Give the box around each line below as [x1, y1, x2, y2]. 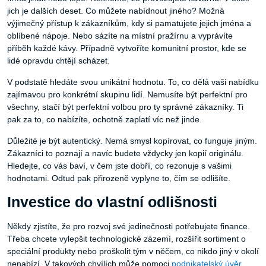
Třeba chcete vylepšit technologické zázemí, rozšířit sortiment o [7, 234, 246, 244]
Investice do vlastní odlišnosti [7, 194, 217, 211]
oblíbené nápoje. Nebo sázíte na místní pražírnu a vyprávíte [7, 31, 233, 41]
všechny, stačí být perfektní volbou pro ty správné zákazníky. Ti [7, 102, 243, 112]
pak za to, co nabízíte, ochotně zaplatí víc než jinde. [7, 115, 202, 125]
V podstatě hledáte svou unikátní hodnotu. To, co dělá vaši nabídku [7, 77, 259, 87]
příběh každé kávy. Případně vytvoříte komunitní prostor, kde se [7, 43, 246, 53]
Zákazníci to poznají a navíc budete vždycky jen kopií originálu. [7, 148, 243, 159]
